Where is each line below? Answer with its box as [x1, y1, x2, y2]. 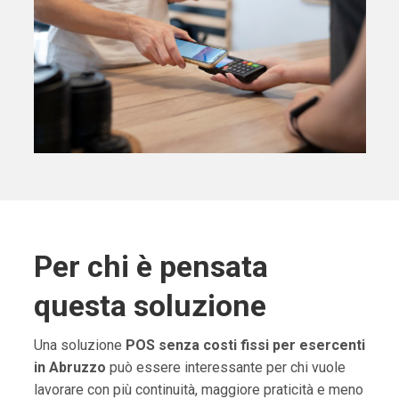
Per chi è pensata [33, 248, 268, 285]
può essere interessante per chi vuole [105, 359, 346, 377]
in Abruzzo [33, 359, 106, 377]
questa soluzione [33, 288, 266, 324]
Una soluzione [33, 337, 126, 354]
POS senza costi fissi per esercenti [125, 337, 365, 354]
